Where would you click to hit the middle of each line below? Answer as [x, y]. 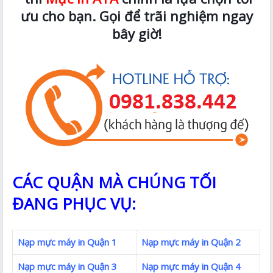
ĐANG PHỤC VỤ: [74, 203]
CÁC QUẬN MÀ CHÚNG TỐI [115, 182]
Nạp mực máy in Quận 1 [68, 242]
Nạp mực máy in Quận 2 [191, 242]
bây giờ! [136, 33]
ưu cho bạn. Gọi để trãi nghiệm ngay [136, 16]
